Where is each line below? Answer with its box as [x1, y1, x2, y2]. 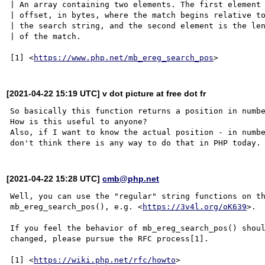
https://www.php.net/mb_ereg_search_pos [34, 53, 214, 62]
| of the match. [10, 31, 82, 41]
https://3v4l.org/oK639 [143, 202, 247, 211]
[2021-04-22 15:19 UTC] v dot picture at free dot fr [7, 88, 206, 98]
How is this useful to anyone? [10, 117, 148, 126]
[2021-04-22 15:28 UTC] [7, 173, 103, 183]
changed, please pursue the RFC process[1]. [10, 234, 209, 243]
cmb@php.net [102, 173, 160, 183]
